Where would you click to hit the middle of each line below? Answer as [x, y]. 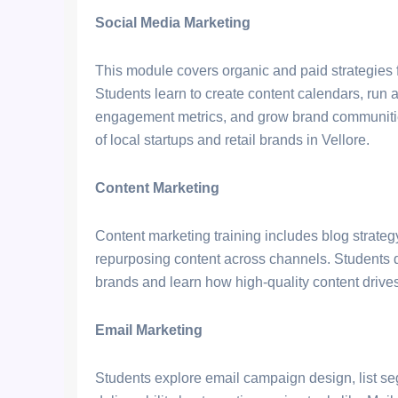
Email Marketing [149, 330]
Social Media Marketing [173, 23]
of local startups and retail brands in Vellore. [232, 140]
